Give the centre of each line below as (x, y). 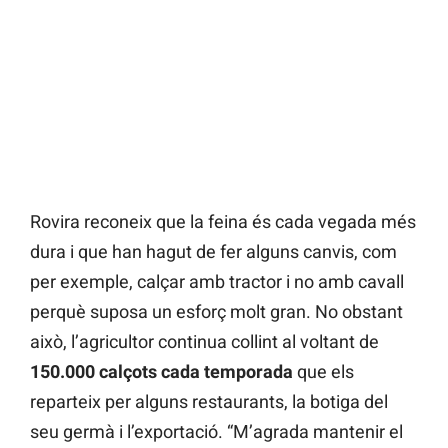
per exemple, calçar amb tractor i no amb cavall (217, 282)
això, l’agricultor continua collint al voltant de (204, 342)
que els (325, 372)
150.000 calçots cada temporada (163, 372)
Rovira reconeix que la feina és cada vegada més (223, 222)
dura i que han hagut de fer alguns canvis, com (213, 252)
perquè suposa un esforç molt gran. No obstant (216, 312)
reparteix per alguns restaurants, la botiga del (209, 402)
